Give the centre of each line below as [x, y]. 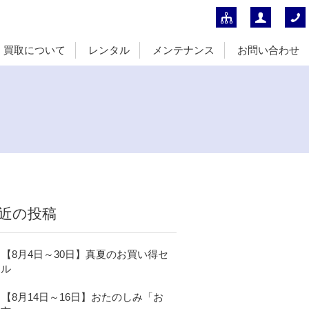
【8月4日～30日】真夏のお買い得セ [85, 255]
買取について [34, 50]
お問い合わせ [268, 50]
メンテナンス [183, 50]
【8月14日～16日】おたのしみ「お [82, 297]
